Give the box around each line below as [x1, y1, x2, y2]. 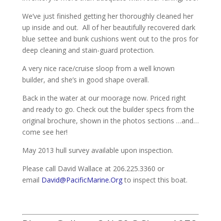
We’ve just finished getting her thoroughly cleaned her [22, 11, 193, 21]
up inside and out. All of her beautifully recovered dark [22, 22, 195, 32]
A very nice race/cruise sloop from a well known [22, 63, 175, 73]
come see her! [22, 127, 68, 137]
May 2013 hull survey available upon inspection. [22, 145, 173, 155]
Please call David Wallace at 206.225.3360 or [22, 163, 164, 173]
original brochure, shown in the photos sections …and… [22, 115, 199, 125]
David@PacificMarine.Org [41, 175, 122, 184]
